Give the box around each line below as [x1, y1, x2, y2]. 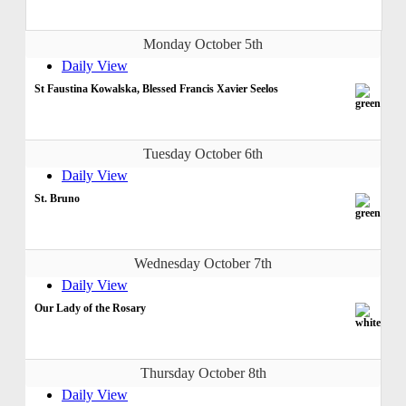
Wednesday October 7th [134, 255, 272, 271]
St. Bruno [34, 191, 80, 205]
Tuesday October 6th [143, 145, 263, 161]
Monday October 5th [143, 35, 263, 52]
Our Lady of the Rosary [34, 301, 146, 314]
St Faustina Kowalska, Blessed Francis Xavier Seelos [34, 82, 278, 95]
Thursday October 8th [140, 364, 266, 381]
